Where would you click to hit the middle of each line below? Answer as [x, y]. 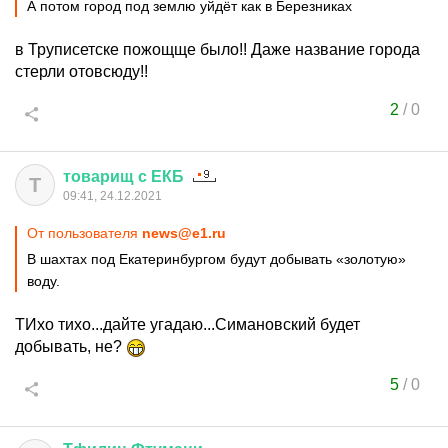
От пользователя [84, 233]
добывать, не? [70, 346]
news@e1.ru [184, 233]
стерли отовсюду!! [81, 71]
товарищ [98, 176]
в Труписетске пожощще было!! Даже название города [217, 49]
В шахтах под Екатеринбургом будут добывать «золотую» [216, 259]
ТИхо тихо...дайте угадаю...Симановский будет [187, 324]
